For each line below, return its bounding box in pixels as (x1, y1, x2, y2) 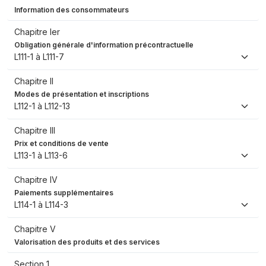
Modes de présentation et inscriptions (14, 90, 149, 99)
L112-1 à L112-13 (14, 101, 70, 112)
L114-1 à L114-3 (14, 199, 68, 210)
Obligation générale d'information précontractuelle (14, 40, 194, 50)
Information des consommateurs (14, 5, 129, 15)
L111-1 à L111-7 (14, 52, 64, 62)
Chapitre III (14, 125, 55, 136)
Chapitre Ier (14, 27, 60, 37)
